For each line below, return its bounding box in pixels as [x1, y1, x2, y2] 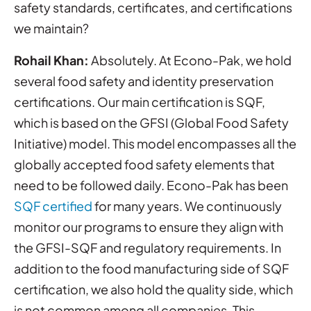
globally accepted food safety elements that [14, 155, 275, 172]
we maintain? [14, 19, 89, 36]
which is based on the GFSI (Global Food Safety [14, 114, 289, 131]
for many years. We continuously [92, 197, 282, 214]
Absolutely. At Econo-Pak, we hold [89, 51, 292, 68]
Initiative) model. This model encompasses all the [14, 135, 296, 151]
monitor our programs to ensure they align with [14, 218, 283, 235]
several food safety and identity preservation [14, 72, 274, 89]
